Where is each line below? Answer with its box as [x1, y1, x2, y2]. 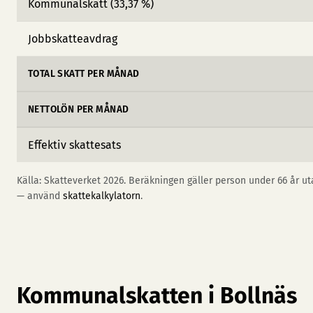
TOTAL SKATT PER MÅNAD [28, 68, 140, 80]
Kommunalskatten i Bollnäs [17, 282, 297, 309]
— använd [17, 190, 63, 202]
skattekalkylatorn [63, 190, 140, 202]
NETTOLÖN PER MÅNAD [28, 103, 129, 115]
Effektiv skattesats [28, 138, 121, 152]
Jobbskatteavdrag [28, 32, 117, 45]
